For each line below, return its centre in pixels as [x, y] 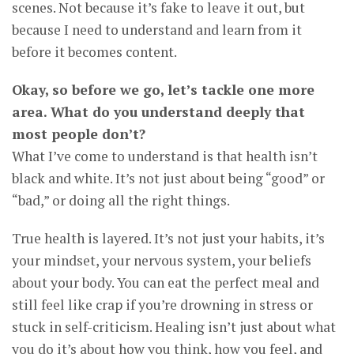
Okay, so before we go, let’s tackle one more [163, 90]
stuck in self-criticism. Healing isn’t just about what [174, 327]
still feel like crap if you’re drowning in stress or [162, 305]
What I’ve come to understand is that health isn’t [165, 156]
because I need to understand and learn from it [157, 30]
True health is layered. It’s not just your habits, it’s [168, 239]
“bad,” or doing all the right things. [121, 201]
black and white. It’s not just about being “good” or [168, 179]
